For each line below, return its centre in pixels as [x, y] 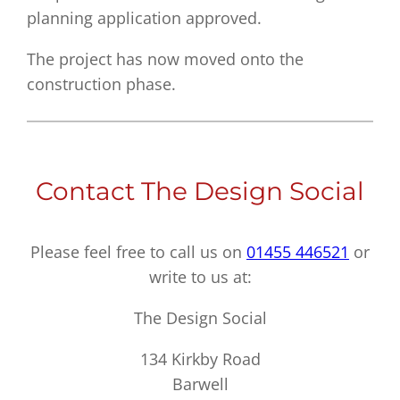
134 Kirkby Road [200, 358]
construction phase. [102, 84]
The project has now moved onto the [166, 59]
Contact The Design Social [200, 192]
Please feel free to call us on [138, 251]
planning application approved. [145, 18]
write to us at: [200, 276]
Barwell [200, 383]
